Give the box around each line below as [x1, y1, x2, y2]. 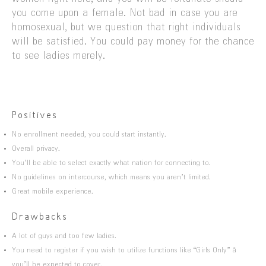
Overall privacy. [12, 145, 60, 153]
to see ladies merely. [12, 50, 105, 62]
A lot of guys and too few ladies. [12, 232, 116, 240]
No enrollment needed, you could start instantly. [12, 131, 166, 139]
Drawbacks [12, 211, 68, 223]
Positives [12, 109, 58, 122]
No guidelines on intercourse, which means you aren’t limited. [12, 173, 211, 182]
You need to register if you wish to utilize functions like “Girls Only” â [12, 246, 236, 255]
